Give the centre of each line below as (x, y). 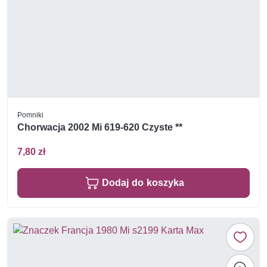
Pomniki (30, 114)
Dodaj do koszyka (143, 183)
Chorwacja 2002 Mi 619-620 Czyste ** (100, 127)
